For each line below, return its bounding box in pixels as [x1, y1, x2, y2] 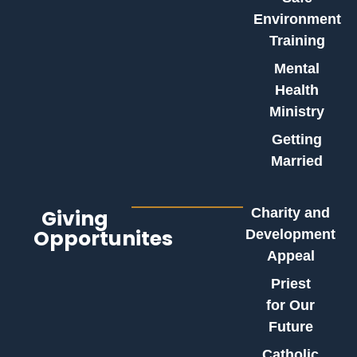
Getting [272, 131, 323, 147]
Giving [41, 205, 109, 233]
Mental [274, 61, 320, 76]
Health [275, 82, 320, 98]
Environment [253, 11, 341, 27]
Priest [270, 276, 311, 292]
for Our [266, 297, 316, 313]
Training [269, 33, 325, 49]
